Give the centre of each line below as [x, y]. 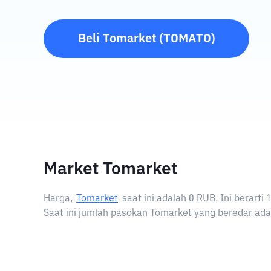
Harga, [58, 199]
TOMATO [187, 39]
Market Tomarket [110, 169]
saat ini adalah [155, 199]
